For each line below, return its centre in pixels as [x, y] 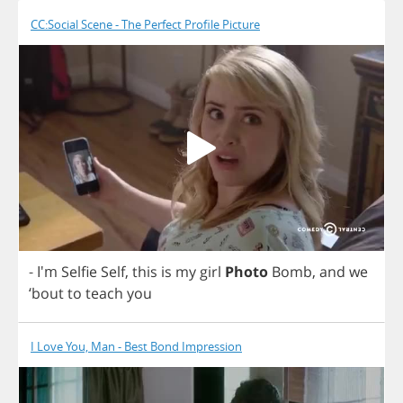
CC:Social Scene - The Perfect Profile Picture [145, 25]
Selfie [79, 271]
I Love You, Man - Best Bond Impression [136, 346]
